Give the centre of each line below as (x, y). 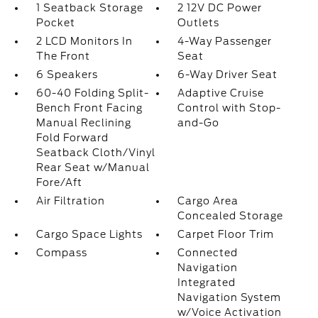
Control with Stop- (230, 108)
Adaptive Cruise (221, 93)
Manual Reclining (83, 123)
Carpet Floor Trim (226, 234)
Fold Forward (72, 138)
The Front (63, 56)
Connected (208, 253)
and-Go (199, 123)
